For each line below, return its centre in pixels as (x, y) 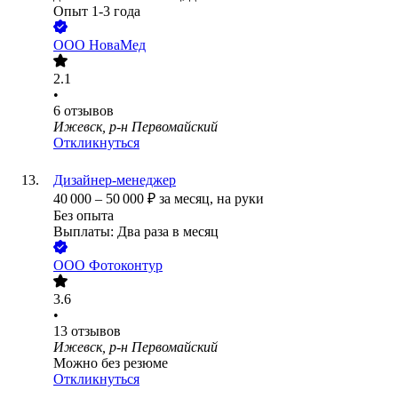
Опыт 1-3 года (97, 12)
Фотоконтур (126, 266)
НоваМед (117, 45)
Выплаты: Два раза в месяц (136, 232)
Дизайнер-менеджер (115, 180)
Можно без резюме (111, 363)
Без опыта (84, 216)
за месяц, (188, 199)
